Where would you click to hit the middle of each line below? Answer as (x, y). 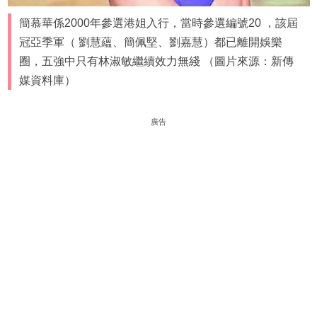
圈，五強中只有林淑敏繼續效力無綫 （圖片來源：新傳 (157, 62)
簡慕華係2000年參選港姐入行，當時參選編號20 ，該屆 (159, 23)
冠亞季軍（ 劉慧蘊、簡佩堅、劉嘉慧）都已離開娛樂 (151, 42)
